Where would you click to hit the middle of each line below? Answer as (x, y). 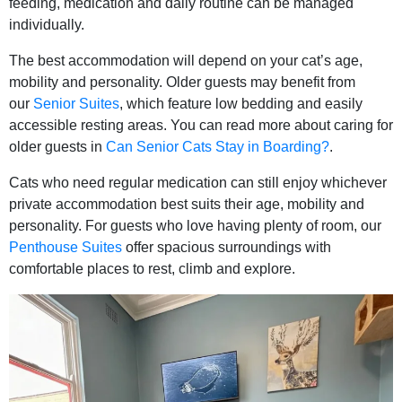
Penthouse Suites (66, 248)
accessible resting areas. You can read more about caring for (201, 126)
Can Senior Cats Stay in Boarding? (218, 147)
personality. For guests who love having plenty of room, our (195, 226)
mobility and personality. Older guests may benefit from (182, 83)
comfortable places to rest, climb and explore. (152, 269)
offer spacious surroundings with (227, 248)
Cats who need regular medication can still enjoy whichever (198, 183)
